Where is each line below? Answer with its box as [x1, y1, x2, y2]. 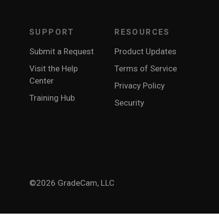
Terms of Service [114, 64, 177, 73]
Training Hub [29, 93, 75, 103]
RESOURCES [114, 27, 170, 37]
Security [114, 98, 145, 108]
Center [29, 76, 54, 86]
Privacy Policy [114, 81, 165, 90]
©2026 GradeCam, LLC [29, 178, 114, 188]
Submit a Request [29, 46, 94, 56]
